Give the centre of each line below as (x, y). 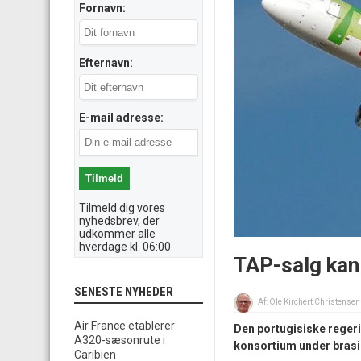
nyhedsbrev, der (119, 221)
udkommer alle (117, 234)
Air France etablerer (124, 326)
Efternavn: (106, 63)
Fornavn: (102, 8)
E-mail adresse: (121, 118)
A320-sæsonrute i (120, 340)
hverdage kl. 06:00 (125, 247)
